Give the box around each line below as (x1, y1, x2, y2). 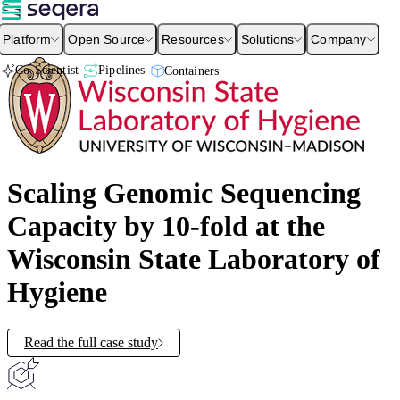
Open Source (68, 32, 146, 46)
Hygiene (7, 276, 107, 309)
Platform (3, 32, 52, 46)
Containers (163, 62, 220, 78)
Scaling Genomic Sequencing (7, 177, 361, 210)
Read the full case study (24, 334, 158, 350)
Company (311, 32, 367, 46)
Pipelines (98, 62, 146, 77)
